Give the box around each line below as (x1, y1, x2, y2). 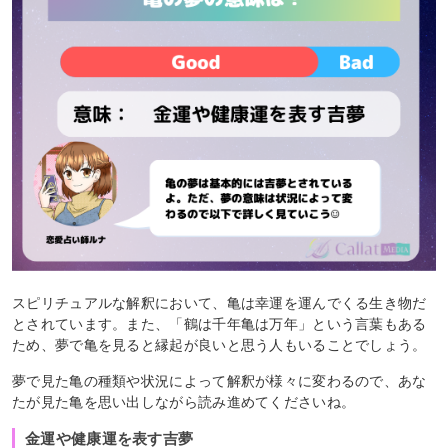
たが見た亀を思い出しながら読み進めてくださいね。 (12, 394, 356, 411)
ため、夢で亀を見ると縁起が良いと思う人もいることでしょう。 (12, 337, 427, 354)
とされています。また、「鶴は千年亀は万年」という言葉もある (12, 316, 427, 333)
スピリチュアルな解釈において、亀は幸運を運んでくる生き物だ (12, 295, 427, 312)
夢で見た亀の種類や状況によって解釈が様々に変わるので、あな (12, 373, 427, 390)
